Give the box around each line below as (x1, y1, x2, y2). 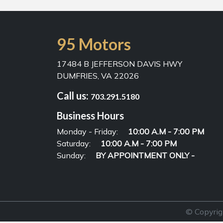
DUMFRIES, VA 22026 (57, 71, 139, 81)
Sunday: (57, 150, 86, 160)
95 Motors (57, 34, 131, 54)
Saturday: (57, 138, 91, 148)
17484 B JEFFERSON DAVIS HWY (57, 59, 182, 69)
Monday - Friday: (57, 126, 118, 136)
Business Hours (57, 110, 124, 121)
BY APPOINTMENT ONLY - (96, 150, 195, 160)
